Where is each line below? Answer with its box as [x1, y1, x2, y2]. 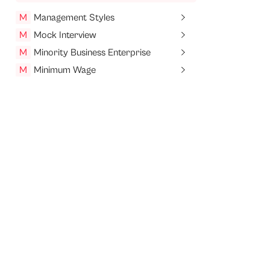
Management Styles [34, 12, 115, 24]
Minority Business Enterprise [34, 47, 151, 58]
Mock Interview [34, 30, 96, 41]
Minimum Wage [34, 64, 96, 76]
